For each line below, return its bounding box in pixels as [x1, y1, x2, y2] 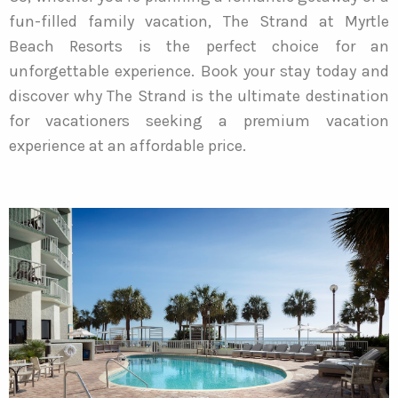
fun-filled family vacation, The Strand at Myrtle [9, 11, 389, 31]
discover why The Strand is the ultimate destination [9, 85, 389, 106]
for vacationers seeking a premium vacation [9, 110, 389, 131]
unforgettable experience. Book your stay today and [9, 60, 389, 81]
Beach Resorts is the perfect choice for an [9, 36, 389, 56]
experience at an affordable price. [9, 135, 246, 155]
